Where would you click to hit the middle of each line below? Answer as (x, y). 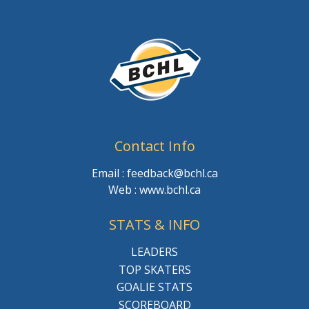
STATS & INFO (154, 225)
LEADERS (154, 252)
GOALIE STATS (154, 287)
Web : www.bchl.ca (154, 189)
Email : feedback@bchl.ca (154, 173)
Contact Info (154, 146)
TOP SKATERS (154, 269)
